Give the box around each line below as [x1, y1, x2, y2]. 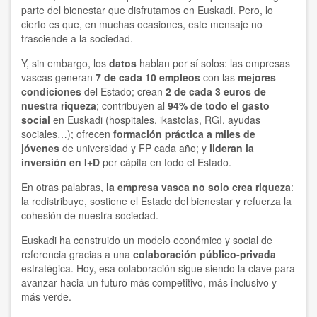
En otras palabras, [21, 180, 103, 195]
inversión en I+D [21, 155, 100, 170]
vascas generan [21, 70, 96, 85]
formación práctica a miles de [113, 127, 255, 142]
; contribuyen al [96, 98, 165, 113]
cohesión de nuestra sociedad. [21, 208, 158, 223]
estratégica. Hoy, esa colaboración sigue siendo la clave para [21, 261, 295, 276]
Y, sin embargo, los [21, 56, 106, 71]
